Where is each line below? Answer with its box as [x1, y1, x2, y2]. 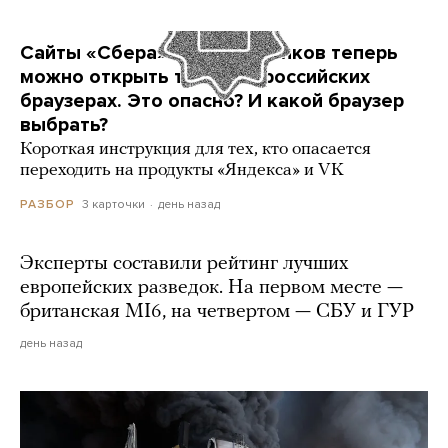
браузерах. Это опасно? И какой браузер [20, 89, 404, 114]
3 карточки [82, 197, 145, 212]
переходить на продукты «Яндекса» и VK [20, 161, 344, 181]
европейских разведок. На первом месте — [20, 278, 403, 299]
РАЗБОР [20, 197, 75, 212]
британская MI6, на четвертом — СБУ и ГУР [20, 302, 414, 323]
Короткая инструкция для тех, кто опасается [20, 140, 371, 160]
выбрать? [20, 113, 108, 138]
